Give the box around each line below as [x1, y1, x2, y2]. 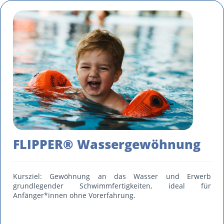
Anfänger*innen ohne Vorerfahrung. [13, 190, 135, 200]
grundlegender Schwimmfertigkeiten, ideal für [13, 181, 211, 190]
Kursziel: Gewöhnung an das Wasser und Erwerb [13, 171, 211, 181]
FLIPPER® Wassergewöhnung [13, 135, 200, 152]
